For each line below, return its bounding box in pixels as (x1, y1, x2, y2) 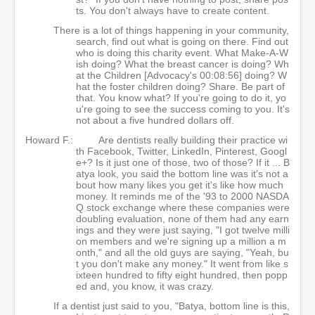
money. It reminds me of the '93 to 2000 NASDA (76, 190, 289, 202)
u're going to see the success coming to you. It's (76, 103, 290, 115)
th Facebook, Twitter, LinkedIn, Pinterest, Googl (76, 145, 287, 157)
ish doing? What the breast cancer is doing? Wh (76, 58, 289, 70)
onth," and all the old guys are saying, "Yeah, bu (76, 246, 289, 258)
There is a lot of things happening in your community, (53, 24, 289, 36)
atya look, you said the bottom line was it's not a (76, 167, 288, 179)
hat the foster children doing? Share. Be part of (76, 80, 285, 92)
